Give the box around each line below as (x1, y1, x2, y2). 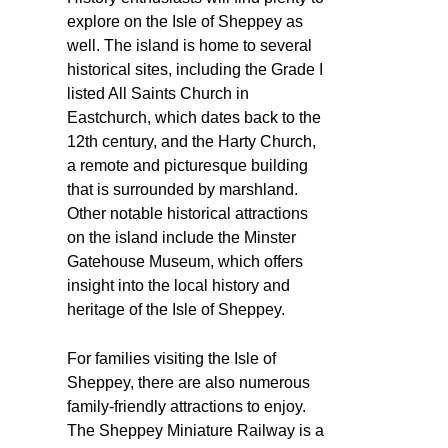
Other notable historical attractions (67, 204, 308, 222)
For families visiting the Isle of (67, 349, 276, 367)
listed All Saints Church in (67, 84, 249, 102)
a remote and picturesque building (67, 156, 308, 174)
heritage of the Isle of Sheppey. (67, 300, 285, 318)
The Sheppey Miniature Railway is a (67, 421, 324, 439)
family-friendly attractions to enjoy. (67, 397, 306, 415)
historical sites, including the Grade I (67, 60, 323, 78)
